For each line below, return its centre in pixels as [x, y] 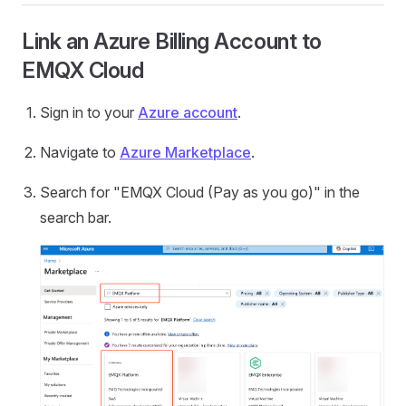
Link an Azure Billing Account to [172, 41]
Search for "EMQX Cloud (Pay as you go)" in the [200, 192]
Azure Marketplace [185, 152]
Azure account [188, 112]
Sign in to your [89, 112]
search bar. [76, 217]
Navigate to [80, 152]
